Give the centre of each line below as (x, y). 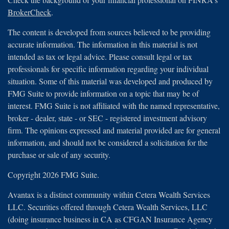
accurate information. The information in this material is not (102, 44)
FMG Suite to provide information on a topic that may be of (103, 94)
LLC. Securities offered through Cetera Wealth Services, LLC (108, 207)
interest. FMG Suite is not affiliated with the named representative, (114, 106)
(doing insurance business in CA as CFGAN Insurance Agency (110, 219)
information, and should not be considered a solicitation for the (108, 143)
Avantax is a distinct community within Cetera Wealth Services (109, 195)
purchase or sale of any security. (59, 155)
